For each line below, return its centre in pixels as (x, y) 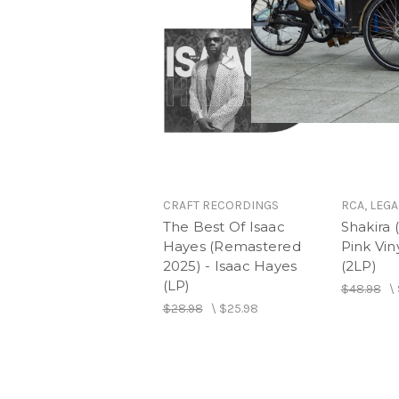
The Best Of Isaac (224, 226)
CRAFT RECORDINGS (220, 205)
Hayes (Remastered (232, 246)
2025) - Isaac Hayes (230, 265)
